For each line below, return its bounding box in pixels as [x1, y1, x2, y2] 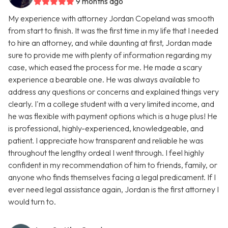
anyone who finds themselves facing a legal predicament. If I [8, 172, 216, 182]
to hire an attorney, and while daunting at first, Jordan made [8, 38, 212, 48]
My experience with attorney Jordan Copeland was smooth [8, 13, 214, 23]
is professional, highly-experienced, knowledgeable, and [8, 123, 204, 133]
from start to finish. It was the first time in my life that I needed [8, 25, 218, 36]
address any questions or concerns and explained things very [8, 87, 219, 97]
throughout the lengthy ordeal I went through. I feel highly [8, 148, 204, 158]
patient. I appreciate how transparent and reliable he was [8, 135, 204, 146]
